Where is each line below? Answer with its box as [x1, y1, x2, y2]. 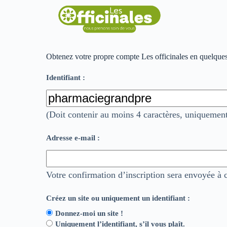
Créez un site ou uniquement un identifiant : [46, 194, 191, 202]
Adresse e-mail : [46, 133, 100, 142]
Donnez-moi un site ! [55, 209, 124, 217]
